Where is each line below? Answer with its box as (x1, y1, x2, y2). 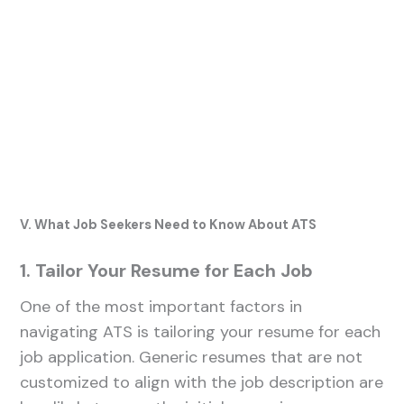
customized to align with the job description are (20, 371, 384, 393)
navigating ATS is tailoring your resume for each (20, 320, 381, 343)
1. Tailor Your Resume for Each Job (20, 258, 314, 282)
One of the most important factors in (20, 295, 303, 317)
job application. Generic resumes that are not (20, 345, 363, 368)
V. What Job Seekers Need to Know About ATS (20, 216, 317, 234)
